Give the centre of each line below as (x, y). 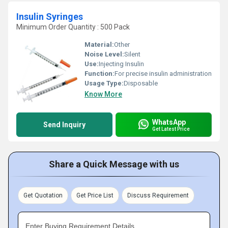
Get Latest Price (171, 129)
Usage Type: (104, 83)
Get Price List (95, 195)
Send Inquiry (64, 125)
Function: (99, 74)
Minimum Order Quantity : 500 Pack (73, 27)
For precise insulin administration (163, 74)
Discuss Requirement (158, 195)
